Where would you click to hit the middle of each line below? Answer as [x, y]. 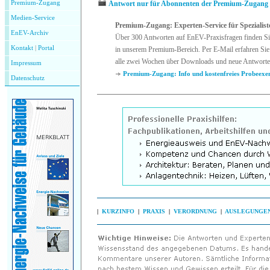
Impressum [26, 63]
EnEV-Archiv [30, 33]
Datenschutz [28, 78]
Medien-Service [33, 18]
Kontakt [22, 48]
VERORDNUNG [195, 211]
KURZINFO [118, 211]
